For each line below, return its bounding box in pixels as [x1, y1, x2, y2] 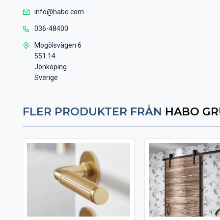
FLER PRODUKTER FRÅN [23, 105, 165, 118]
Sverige [34, 74, 58, 82]
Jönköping [34, 63, 67, 71]
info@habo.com [34, 8, 84, 16]
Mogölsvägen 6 [34, 41, 82, 49]
